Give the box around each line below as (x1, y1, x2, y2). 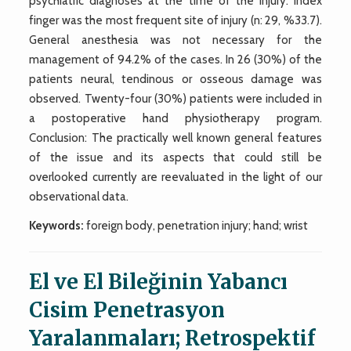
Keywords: (29, 218, 85, 233)
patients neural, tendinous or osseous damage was (29, 71, 322, 86)
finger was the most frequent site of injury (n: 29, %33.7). (29, 13, 322, 27)
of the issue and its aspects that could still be (29, 150, 322, 165)
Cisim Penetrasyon (29, 296, 226, 323)
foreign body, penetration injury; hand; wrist (84, 218, 309, 233)
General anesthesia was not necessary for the (29, 32, 322, 47)
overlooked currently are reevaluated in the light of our (29, 169, 322, 184)
